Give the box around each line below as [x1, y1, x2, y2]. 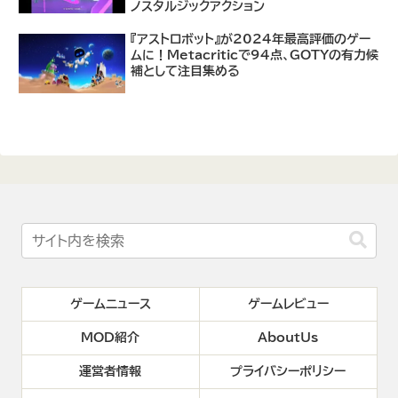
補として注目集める [131, 64, 241, 77]
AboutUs [258, 331, 318, 345]
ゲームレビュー [247, 298, 329, 311]
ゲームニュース [69, 298, 151, 311]
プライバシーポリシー [230, 365, 346, 378]
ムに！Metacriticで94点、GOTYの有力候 [131, 48, 379, 61]
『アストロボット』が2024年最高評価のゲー [131, 32, 371, 45]
